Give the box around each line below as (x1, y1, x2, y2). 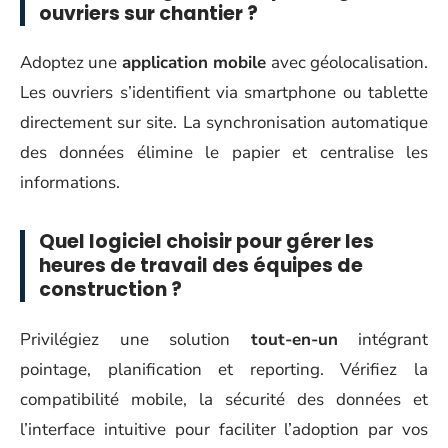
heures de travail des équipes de (39, 252, 363, 279)
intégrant (337, 327, 428, 351)
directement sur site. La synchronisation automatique (20, 111, 428, 134)
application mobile (121, 51, 267, 74)
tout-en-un (250, 327, 338, 351)
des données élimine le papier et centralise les (20, 141, 428, 164)
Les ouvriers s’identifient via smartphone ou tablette (20, 81, 428, 104)
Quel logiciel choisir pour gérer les (39, 228, 374, 255)
